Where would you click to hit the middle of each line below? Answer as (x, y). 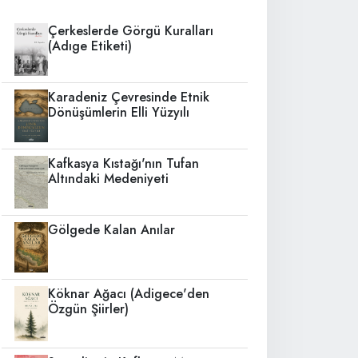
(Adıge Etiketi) (90, 46)
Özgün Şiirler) (89, 309)
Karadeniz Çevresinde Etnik (129, 97)
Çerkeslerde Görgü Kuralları (131, 31)
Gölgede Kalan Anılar (112, 229)
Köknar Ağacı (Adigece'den (129, 294)
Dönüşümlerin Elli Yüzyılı (119, 112)
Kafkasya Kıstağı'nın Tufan (124, 163)
